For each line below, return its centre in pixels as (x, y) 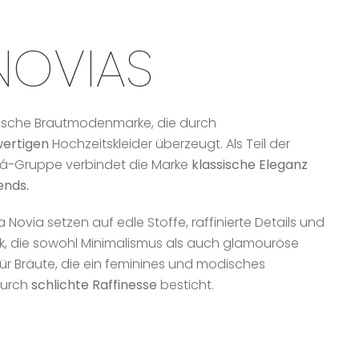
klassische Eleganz (250, 164)
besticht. (186, 284)
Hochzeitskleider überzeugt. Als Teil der (169, 143)
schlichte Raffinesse (94, 284)
